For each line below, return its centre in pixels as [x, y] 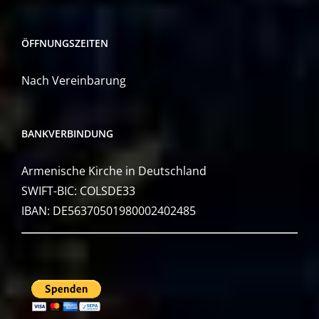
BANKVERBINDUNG [67, 133]
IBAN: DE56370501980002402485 [109, 210]
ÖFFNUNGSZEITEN [65, 43]
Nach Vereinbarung [74, 80]
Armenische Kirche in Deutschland [114, 171]
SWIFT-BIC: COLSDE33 [78, 190]
